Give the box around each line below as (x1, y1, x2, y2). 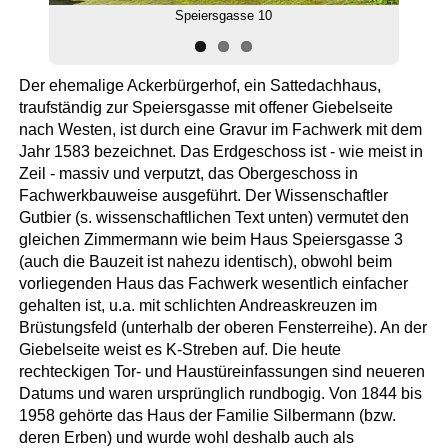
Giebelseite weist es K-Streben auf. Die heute (18, 340, 341, 358)
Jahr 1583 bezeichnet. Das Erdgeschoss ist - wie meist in (18, 142, 423, 160)
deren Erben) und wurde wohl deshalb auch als (18, 428, 354, 446)
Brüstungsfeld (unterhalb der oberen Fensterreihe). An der (18, 318, 427, 336)
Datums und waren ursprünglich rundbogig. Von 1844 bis (18, 384, 422, 402)
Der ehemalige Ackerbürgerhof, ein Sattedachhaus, (18, 76, 381, 94)
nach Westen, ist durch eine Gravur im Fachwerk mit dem (18, 120, 422, 138)
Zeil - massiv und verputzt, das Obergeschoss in (18, 164, 358, 182)
